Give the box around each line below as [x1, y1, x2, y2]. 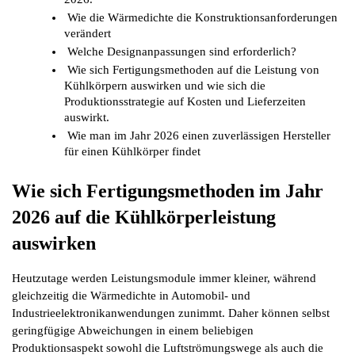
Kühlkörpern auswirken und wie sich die [63, 79, 265, 93]
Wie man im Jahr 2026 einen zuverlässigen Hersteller [67, 129, 330, 143]
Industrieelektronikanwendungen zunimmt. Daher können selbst [12, 307, 330, 320]
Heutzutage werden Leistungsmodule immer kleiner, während [12, 272, 316, 285]
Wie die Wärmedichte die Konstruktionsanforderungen [67, 11, 338, 25]
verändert [63, 27, 111, 40]
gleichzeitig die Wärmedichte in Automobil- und [12, 289, 250, 303]
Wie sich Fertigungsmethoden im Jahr [12, 181, 323, 202]
